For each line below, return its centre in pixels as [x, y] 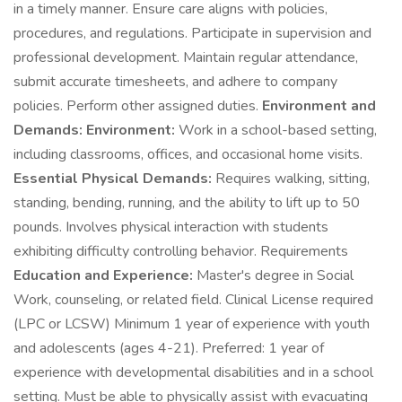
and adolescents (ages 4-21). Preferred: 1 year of [169, 348]
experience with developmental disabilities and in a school [193, 372]
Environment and [319, 106]
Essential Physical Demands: [113, 179]
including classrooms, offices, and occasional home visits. [188, 154]
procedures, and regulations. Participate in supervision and [192, 33]
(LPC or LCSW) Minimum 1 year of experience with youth [192, 324]
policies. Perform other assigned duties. [138, 106]
